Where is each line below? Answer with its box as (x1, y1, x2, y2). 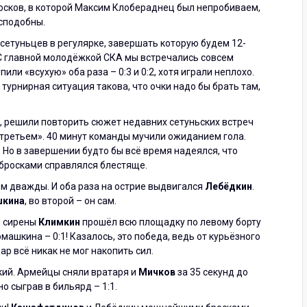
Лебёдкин (205, 180, 252, 192)
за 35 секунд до (175, 266, 248, 278)
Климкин (38, 216, 80, 228)
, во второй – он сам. (25, 195, 116, 206)
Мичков (138, 266, 175, 278)
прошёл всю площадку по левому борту (80, 216, 261, 228)
